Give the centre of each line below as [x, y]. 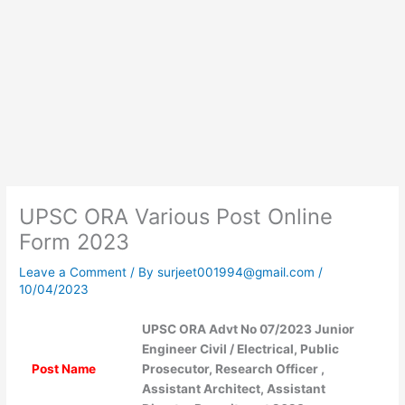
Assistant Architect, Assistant [233, 389]
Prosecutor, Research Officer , [233, 369]
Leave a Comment [73, 273]
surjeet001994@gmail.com [238, 273]
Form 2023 [75, 242]
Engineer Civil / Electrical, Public [240, 349]
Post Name [63, 369]
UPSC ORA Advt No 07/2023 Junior [248, 330]
